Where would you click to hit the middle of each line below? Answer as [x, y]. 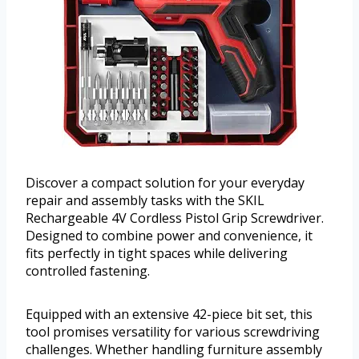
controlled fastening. [88, 270]
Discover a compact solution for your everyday [165, 182]
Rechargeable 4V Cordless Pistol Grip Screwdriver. [175, 218]
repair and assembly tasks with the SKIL [145, 200]
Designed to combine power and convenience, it [169, 235]
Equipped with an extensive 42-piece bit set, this [169, 314]
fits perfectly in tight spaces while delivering [157, 253]
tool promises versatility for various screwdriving [173, 331]
